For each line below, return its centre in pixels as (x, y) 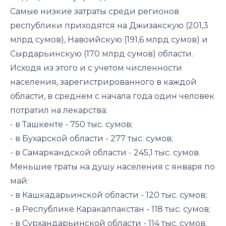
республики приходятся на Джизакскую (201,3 (109, 25)
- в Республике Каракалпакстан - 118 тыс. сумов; (110, 209)
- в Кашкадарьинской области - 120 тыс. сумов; (108, 195)
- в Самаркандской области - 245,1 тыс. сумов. (107, 153)
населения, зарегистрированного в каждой (103, 82)
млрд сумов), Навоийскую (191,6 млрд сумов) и (109, 40)
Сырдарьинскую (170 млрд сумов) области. (102, 54)
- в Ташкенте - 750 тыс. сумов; (73, 124)
